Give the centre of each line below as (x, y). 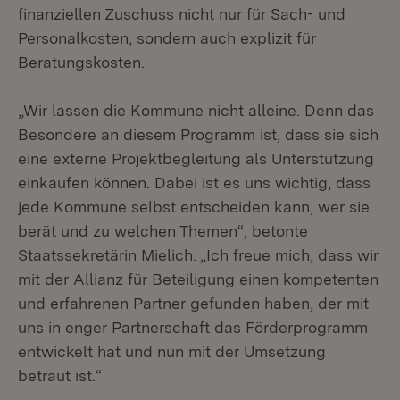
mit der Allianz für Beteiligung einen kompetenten (198, 279)
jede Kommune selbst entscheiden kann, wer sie (194, 207)
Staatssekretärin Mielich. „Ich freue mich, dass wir (198, 255)
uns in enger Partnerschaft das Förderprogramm (193, 327)
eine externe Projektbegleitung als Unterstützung (196, 158)
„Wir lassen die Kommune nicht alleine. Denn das (196, 110)
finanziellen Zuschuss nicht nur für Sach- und (182, 14)
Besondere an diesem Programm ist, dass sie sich (198, 134)
